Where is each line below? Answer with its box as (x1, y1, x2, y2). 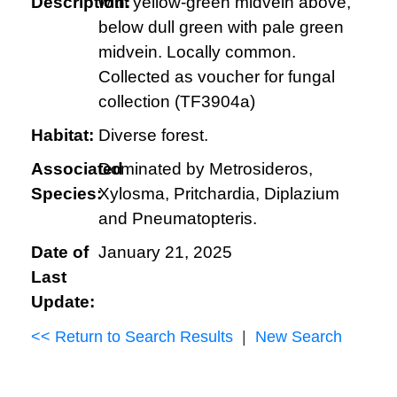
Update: (31, 292, 95, 311)
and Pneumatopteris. (97, 209, 257, 228)
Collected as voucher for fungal (97, 67, 335, 86)
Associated (31, 160, 123, 178)
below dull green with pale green (97, 18, 344, 36)
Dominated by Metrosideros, (97, 160, 313, 178)
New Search (255, 328, 342, 346)
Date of (31, 243, 89, 261)
